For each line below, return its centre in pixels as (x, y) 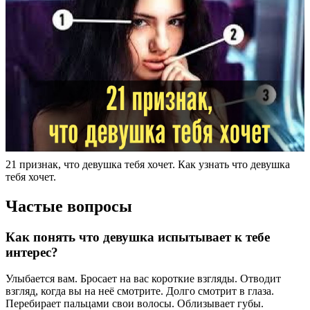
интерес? (32, 252)
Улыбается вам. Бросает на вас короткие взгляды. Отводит (143, 279)
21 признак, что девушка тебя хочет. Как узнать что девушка (148, 164)
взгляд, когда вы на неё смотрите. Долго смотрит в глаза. (140, 291)
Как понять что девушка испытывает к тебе (138, 237)
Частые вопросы (69, 206)
